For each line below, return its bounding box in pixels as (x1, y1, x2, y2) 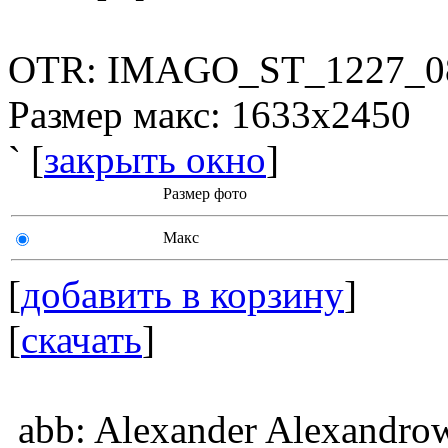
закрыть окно (44, 138, 266, 181)
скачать (21, 318, 142, 361)
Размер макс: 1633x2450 (8, 93, 411, 136)
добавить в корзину (21, 273, 344, 316)
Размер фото (163, 185, 247, 202)
